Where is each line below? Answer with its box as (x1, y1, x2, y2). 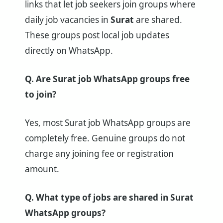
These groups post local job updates (25, 29, 169, 41)
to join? (25, 89, 56, 101)
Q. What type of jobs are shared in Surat (25, 191, 194, 203)
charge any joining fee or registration (25, 147, 174, 159)
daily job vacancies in (25, 14, 111, 26)
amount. (25, 163, 59, 175)
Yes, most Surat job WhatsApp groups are (25, 116, 191, 128)
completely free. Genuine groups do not (25, 132, 185, 144)
